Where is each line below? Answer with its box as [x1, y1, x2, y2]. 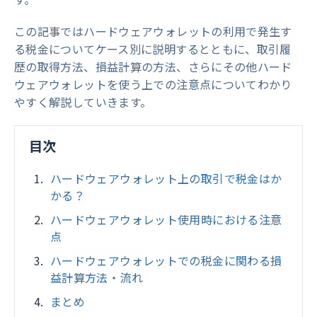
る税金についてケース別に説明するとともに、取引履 [14, 40, 292, 58]
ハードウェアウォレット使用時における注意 [50, 211, 282, 229]
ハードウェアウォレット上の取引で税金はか [50, 170, 282, 188]
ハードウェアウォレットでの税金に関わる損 [50, 252, 282, 270]
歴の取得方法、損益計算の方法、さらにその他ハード [14, 58, 292, 76]
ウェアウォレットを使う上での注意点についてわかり [14, 76, 292, 93]
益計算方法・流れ [50, 269, 143, 287]
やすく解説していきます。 [14, 93, 152, 111]
